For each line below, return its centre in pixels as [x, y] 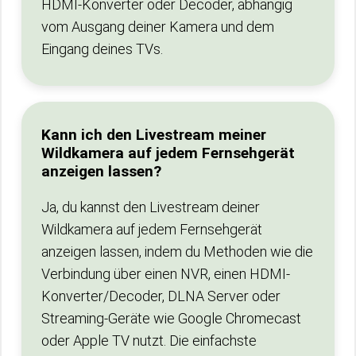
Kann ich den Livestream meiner [154, 135]
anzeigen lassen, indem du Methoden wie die [177, 252]
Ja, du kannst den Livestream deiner [151, 207]
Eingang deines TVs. [102, 49]
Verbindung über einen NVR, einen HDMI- [166, 274]
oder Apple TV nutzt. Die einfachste [149, 341]
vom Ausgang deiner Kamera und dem [158, 27]
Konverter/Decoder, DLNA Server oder [161, 296]
